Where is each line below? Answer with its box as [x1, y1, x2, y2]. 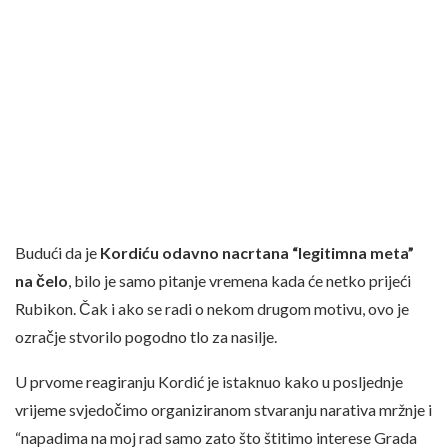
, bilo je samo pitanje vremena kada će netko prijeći [68, 271, 411, 291]
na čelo [15, 271, 68, 291]
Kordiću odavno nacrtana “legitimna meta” [100, 243, 414, 263]
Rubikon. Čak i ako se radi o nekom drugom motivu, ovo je [15, 299, 409, 319]
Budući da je [15, 243, 100, 263]
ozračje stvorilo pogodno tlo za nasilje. [15, 327, 277, 347]
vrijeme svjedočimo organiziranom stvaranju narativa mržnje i [15, 400, 432, 420]
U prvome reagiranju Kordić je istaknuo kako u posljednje [15, 372, 403, 392]
